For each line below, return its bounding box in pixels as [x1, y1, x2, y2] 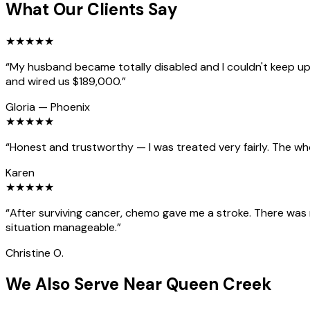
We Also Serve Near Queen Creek [6, 273, 272, 295]
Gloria [6, 99, 35, 114]
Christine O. [6, 245, 64, 260]
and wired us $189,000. [6, 73, 122, 89]
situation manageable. [6, 219, 117, 235]
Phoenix [51, 99, 90, 114]
